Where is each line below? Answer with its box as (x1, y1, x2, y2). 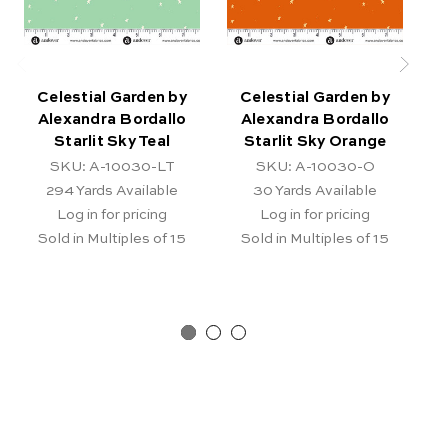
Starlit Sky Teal (54, 133, 170, 149)
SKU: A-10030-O (255, 159, 375, 174)
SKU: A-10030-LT (49, 159, 175, 174)
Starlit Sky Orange (243, 133, 387, 149)
